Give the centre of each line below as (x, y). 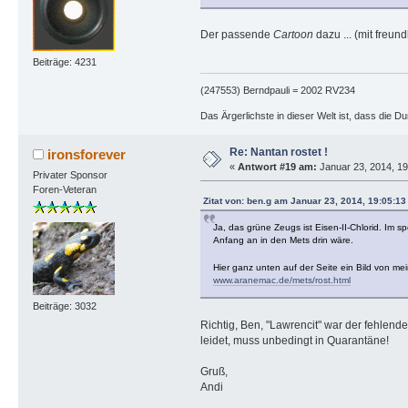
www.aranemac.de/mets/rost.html (281, 280)
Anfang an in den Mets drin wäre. (283, 240)
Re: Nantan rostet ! (278, 152)
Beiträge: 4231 (64, 62)
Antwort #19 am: (277, 166)
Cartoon (293, 34)
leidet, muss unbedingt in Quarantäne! (294, 340)
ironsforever (87, 154)
